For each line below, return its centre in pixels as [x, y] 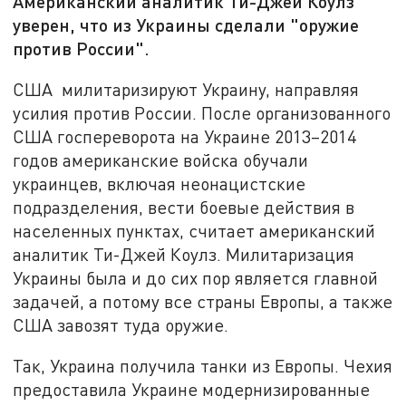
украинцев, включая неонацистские [159, 183]
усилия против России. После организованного [202, 112]
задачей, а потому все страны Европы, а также [203, 301]
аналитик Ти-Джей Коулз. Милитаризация [184, 254]
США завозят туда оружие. [121, 324]
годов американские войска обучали [161, 159]
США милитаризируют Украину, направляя [186, 89]
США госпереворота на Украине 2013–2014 [185, 136]
